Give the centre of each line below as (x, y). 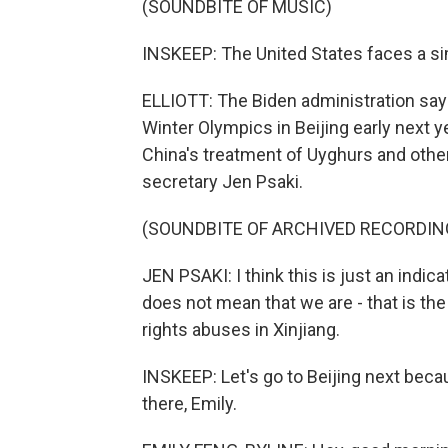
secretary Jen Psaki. (222, 181)
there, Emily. (189, 403)
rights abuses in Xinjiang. (241, 329)
